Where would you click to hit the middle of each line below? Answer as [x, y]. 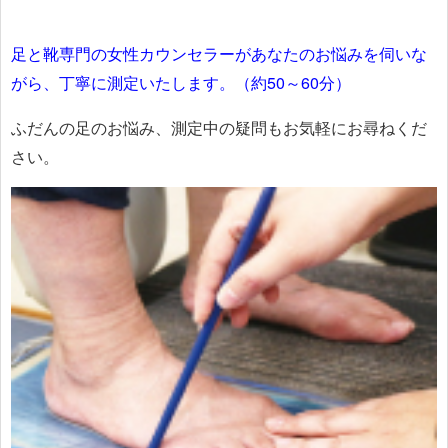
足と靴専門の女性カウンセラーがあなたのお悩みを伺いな [219, 53]
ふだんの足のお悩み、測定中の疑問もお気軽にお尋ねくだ [219, 127]
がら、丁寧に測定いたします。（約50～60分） [181, 82]
